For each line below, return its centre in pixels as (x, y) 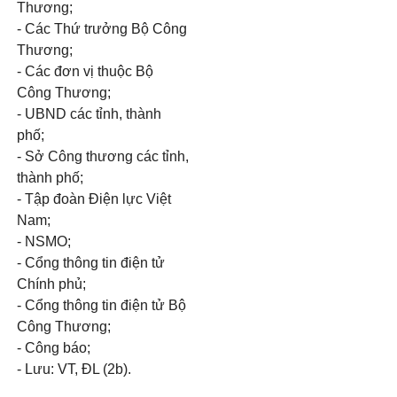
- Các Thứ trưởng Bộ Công (102, 29)
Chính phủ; (51, 284)
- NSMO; (44, 241)
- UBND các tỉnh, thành (89, 114)
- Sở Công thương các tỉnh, (103, 156)
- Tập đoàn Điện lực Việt (94, 199)
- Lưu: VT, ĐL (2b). (74, 369)
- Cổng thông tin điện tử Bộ (101, 305)
